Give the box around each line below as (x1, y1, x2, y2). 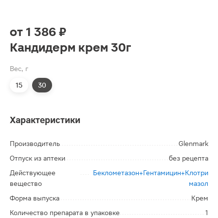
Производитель (10, 140, 60, 147)
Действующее (10, 169, 55, 177)
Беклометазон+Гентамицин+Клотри (93, 169, 208, 177)
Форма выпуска (10, 194, 59, 202)
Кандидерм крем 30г (10, 41, 131, 54)
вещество (10, 180, 42, 187)
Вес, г (10, 65, 28, 73)
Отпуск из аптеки (10, 154, 65, 162)
